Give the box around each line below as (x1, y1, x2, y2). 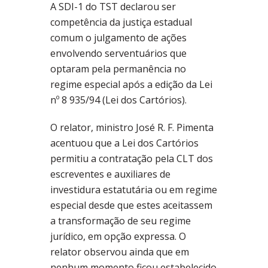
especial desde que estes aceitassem (50, 199, 212, 212)
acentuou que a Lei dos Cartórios (50, 136, 199, 150)
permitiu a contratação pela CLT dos (50, 152, 213, 166)
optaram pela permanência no (50, 62, 186, 76)
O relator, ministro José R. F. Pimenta (50, 121, 214, 135)
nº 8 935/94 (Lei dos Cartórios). (50, 93, 187, 107)
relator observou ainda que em (50, 245, 189, 259)
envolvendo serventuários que (50, 47, 187, 60)
